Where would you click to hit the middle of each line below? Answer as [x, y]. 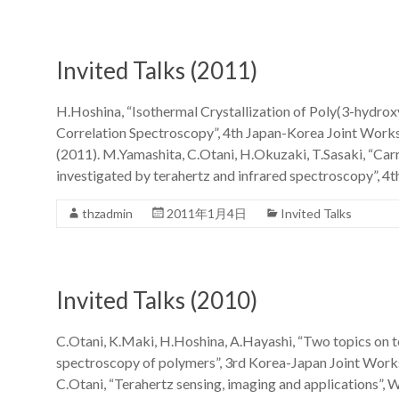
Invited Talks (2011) [157, 70]
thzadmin [107, 213]
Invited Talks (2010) [157, 300]
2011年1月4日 [207, 213]
